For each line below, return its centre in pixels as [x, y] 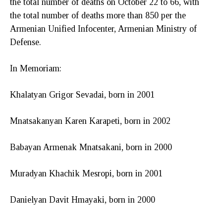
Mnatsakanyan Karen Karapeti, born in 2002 [90, 121]
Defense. [26, 42]
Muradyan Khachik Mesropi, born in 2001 [86, 173]
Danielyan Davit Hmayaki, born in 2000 [83, 199]
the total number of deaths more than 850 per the [98, 15]
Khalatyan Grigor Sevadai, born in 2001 [82, 94]
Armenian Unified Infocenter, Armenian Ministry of [103, 28]
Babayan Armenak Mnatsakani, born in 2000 [91, 147]
